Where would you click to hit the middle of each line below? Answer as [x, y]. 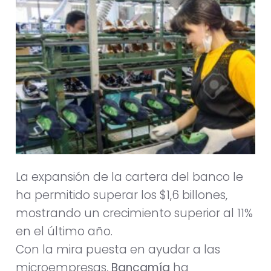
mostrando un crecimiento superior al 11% [134, 214]
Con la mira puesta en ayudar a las [118, 250]
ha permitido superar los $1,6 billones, [122, 195]
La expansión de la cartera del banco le [129, 177]
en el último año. [64, 232]
